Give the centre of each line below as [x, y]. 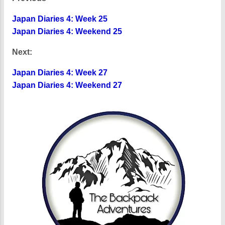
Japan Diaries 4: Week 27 [60, 72]
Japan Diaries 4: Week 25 [60, 19]
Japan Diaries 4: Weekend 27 [67, 85]
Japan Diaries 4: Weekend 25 [67, 31]
